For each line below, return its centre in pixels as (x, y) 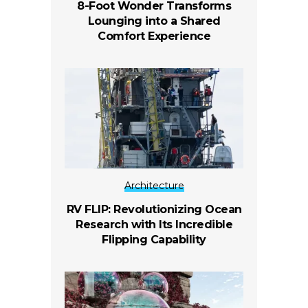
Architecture (154, 186)
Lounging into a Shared (154, 21)
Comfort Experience (154, 36)
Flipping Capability (154, 240)
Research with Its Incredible (154, 225)
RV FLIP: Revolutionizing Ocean (154, 210)
